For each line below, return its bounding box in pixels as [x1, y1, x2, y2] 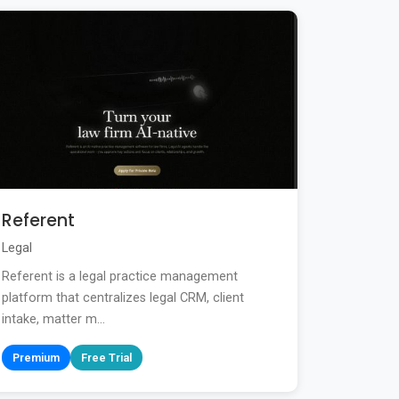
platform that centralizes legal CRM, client [2, 289, 244, 305]
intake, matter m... [2, 311, 105, 327]
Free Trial [81, 350, 132, 364]
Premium [12, 350, 60, 364]
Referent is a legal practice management [2, 268, 238, 284]
